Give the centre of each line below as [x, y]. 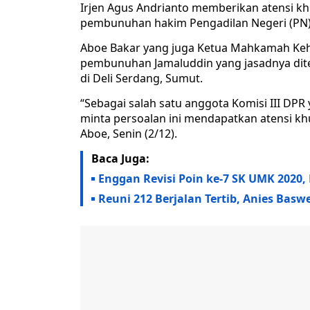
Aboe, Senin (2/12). [129, 134]
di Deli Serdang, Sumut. [142, 79]
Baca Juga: [120, 159]
